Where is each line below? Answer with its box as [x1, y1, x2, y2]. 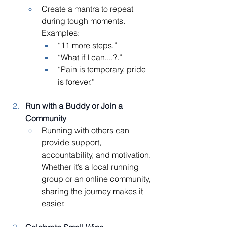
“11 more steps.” [58, 40, 117, 50]
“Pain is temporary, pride [58, 64, 148, 74]
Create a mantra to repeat [42, 3, 135, 14]
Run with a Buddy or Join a [25, 100, 125, 111]
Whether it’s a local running [42, 161, 141, 172]
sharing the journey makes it [42, 185, 145, 196]
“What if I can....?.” [58, 52, 122, 62]
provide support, [42, 137, 103, 147]
